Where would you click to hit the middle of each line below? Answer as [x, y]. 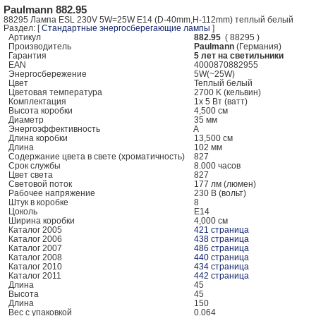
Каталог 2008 [35, 257]
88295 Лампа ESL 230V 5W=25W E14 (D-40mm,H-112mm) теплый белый [148, 20]
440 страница [221, 257]
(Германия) [261, 47]
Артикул [25, 37]
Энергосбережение [48, 74]
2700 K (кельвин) [225, 92]
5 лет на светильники [239, 56]
